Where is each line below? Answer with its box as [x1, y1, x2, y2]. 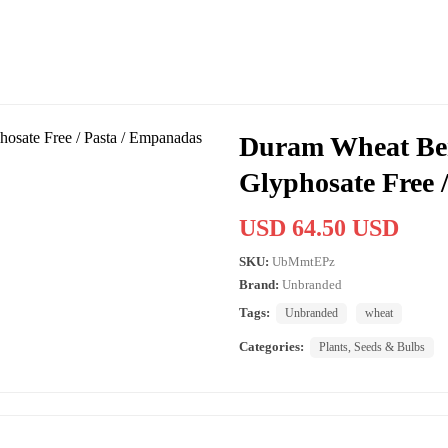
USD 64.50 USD [239, 214, 399, 241]
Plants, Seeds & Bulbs [319, 339, 425, 354]
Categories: [239, 338, 304, 354]
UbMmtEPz [272, 253, 335, 269]
